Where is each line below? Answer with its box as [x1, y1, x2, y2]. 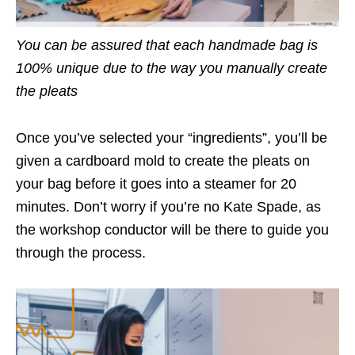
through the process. [16, 244, 146, 261]
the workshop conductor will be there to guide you [16, 221, 329, 238]
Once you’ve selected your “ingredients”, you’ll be [16, 129, 327, 146]
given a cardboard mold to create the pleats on [16, 152, 310, 169]
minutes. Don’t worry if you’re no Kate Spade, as [16, 198, 321, 215]
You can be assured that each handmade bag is [16, 36, 318, 53]
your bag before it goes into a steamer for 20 [16, 175, 296, 192]
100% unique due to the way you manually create [16, 59, 327, 76]
